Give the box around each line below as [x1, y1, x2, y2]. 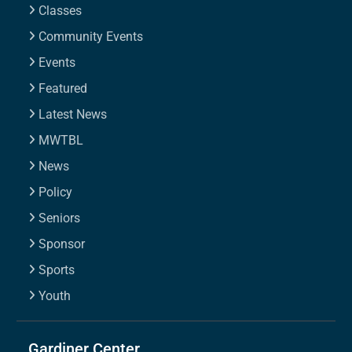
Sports [38, 262, 75, 277]
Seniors [38, 210, 81, 225]
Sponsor [38, 236, 86, 251]
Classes [38, 2, 82, 18]
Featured [38, 80, 88, 96]
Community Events [38, 28, 144, 44]
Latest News [38, 106, 108, 122]
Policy [38, 184, 73, 200]
